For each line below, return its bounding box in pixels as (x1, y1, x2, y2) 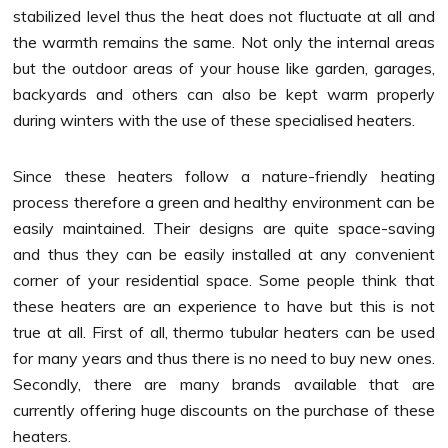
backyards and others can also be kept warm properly (13, 83, 435, 104)
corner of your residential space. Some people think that (13, 269, 435, 290)
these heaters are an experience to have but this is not (13, 295, 435, 316)
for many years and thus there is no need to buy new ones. (13, 347, 435, 368)
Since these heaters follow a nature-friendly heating (13, 165, 435, 186)
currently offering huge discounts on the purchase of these (13, 399, 435, 420)
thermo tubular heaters (173, 321, 340, 342)
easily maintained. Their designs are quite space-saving (13, 217, 435, 238)
